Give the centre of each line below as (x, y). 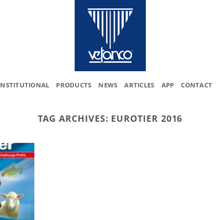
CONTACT (197, 85)
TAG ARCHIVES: (74, 118)
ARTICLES (139, 85)
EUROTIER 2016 (147, 118)
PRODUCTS (74, 85)
